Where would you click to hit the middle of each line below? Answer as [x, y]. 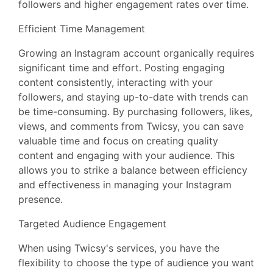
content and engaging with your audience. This [126, 155]
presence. [41, 199]
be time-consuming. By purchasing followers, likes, [135, 112]
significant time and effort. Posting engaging [122, 68]
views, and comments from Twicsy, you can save [131, 126]
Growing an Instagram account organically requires [136, 53]
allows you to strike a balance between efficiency [133, 170]
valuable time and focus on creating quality [118, 141]
